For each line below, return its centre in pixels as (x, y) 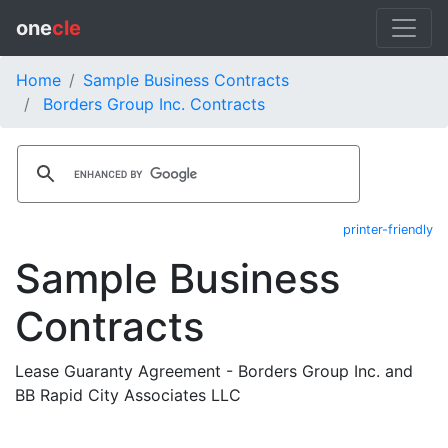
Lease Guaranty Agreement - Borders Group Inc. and (214, 371)
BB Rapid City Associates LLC (128, 395)
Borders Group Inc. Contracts (154, 104)
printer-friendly (388, 229)
